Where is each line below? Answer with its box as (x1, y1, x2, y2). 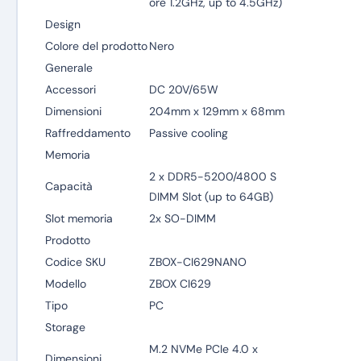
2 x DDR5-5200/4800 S (148, 169, 276, 184)
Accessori (44, 82, 96, 97)
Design (44, 17, 81, 31)
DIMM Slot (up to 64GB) (148, 189, 273, 204)
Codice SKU (44, 255, 106, 269)
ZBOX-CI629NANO (148, 255, 247, 269)
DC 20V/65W (148, 82, 218, 97)
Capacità (44, 179, 93, 193)
